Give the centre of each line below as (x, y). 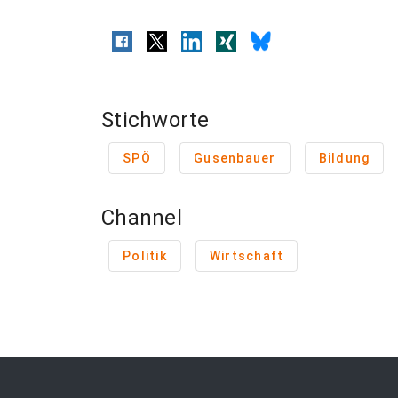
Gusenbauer (235, 158)
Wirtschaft (247, 256)
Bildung (344, 158)
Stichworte (155, 120)
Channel (142, 218)
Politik (145, 256)
